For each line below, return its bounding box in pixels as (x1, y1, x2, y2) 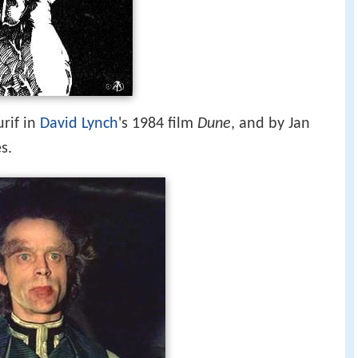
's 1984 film (118, 115, 197, 132)
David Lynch (40, 115, 118, 132)
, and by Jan (231, 115, 310, 132)
